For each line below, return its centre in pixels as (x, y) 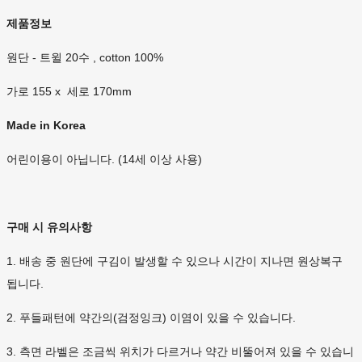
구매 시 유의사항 (49, 227)
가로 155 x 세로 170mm (69, 92)
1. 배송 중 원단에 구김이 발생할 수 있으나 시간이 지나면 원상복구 (175, 261)
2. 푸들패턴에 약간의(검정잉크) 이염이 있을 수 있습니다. (151, 318)
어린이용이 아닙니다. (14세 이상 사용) (104, 160)
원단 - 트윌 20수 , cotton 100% (86, 58)
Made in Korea (46, 126)
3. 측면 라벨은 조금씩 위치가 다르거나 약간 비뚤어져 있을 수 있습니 (180, 352)
